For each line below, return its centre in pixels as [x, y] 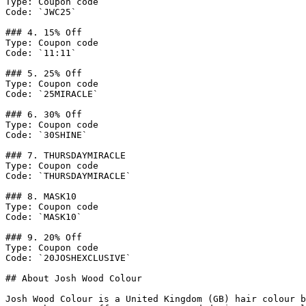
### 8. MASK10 [41, 196]
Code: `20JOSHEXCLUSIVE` [68, 258]
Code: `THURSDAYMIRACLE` [68, 176]
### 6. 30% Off [44, 114]
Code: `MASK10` [44, 217]
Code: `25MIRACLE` [52, 94]
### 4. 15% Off [44, 32]
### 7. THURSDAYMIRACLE [66, 155]
